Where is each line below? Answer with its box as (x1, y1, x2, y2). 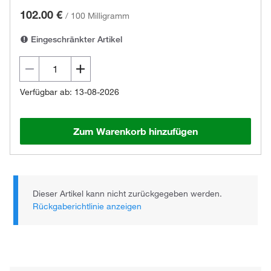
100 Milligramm (71, 10, 129, 21)
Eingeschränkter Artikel (28, 34, 122, 45)
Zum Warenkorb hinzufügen (73, 125, 198, 137)
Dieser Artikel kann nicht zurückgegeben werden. (33, 188, 223, 199)
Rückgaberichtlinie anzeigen (33, 201, 142, 212)
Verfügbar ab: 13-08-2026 (20, 87, 119, 97)
